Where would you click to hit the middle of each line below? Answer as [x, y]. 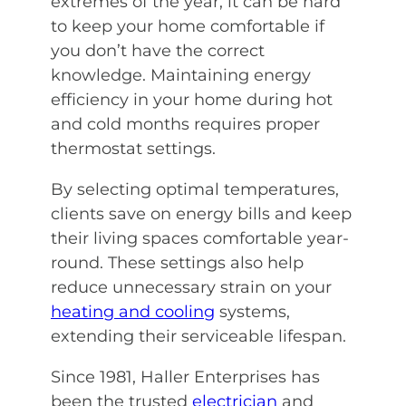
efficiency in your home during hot [192, 100]
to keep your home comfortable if [188, 27]
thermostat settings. [133, 149]
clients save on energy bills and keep [201, 214]
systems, [252, 312]
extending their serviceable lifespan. [198, 337]
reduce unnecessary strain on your [191, 288]
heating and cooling [133, 312]
